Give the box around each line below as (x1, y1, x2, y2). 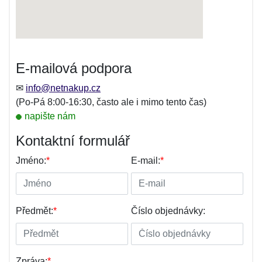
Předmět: (16, 206, 53, 216)
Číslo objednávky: (131, 206, 205, 216)
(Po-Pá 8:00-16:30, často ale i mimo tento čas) (16, 97, 206, 107)
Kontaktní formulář (16, 133, 130, 149)
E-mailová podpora (16, 60, 132, 76)
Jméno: (16, 156, 46, 166)
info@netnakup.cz (26, 83, 101, 93)
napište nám (25, 111, 75, 121)
